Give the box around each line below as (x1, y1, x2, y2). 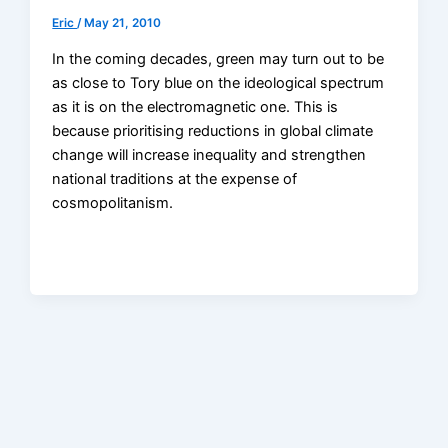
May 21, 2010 (84, 16, 162, 31)
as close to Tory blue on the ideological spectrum (52, 73, 385, 92)
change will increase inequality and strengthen (52, 145, 367, 164)
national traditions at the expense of (52, 169, 298, 188)
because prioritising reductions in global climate (52, 121, 374, 140)
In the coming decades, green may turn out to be (52, 49, 385, 68)
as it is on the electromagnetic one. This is (52, 97, 339, 116)
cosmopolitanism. (52, 193, 174, 212)
